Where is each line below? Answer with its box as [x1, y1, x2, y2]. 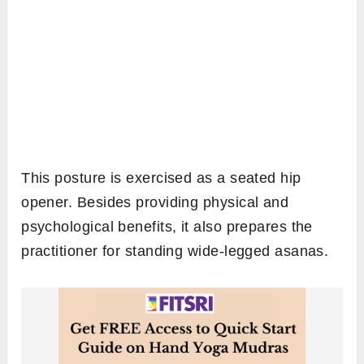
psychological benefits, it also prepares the [21, 219, 313, 236]
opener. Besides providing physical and [21, 194, 289, 211]
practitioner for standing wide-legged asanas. [21, 243, 329, 260]
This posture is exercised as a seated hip [21, 170, 301, 187]
